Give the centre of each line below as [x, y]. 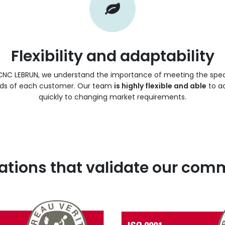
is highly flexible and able [160, 86]
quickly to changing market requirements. [113, 97]
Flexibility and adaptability [113, 56]
